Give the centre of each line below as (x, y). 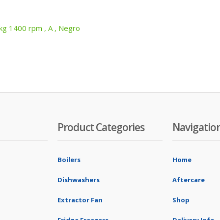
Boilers (69, 160)
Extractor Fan (80, 200)
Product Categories (101, 127)
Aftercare (189, 180)
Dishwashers (79, 180)
